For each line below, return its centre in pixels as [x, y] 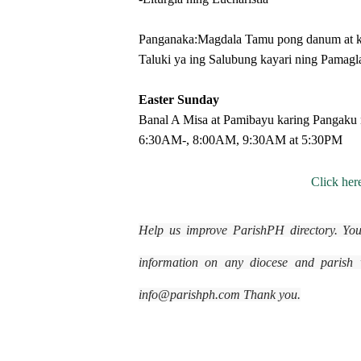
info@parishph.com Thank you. [220, 295]
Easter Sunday [179, 100]
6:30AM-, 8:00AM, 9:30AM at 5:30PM [241, 140]
